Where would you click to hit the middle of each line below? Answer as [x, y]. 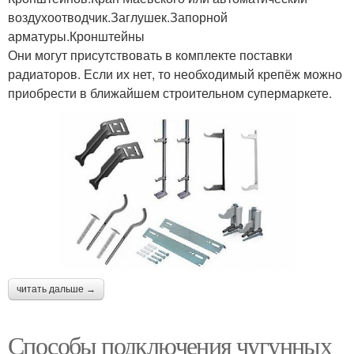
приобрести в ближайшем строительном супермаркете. [170, 93]
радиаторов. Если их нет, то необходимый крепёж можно [175, 74]
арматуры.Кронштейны [76, 36]
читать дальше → [56, 290]
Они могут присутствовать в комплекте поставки [150, 55]
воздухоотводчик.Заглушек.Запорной [118, 17]
